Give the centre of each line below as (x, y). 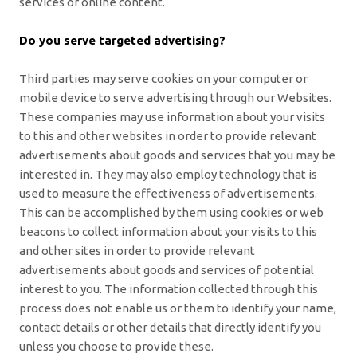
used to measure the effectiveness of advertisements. (168, 193)
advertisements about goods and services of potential (167, 269)
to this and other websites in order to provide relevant (168, 135)
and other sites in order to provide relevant (137, 250)
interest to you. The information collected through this (169, 288)
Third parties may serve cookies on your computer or (163, 78)
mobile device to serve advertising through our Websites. (175, 97)
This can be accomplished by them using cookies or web (171, 212)
